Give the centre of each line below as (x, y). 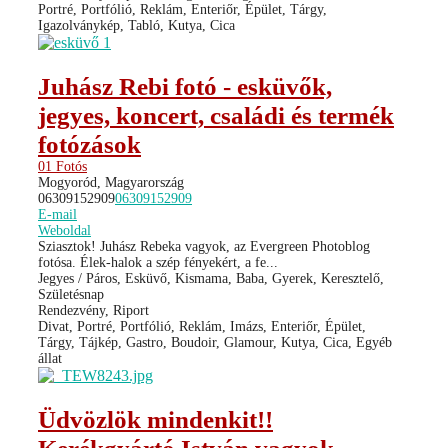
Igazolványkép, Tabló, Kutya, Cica (136, 25)
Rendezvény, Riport (93, 310)
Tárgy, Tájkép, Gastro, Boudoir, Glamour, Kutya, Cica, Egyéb (215, 342)
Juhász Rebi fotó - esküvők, (185, 86)
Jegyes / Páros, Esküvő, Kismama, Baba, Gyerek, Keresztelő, (211, 278)
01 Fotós (62, 166)
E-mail (57, 214)
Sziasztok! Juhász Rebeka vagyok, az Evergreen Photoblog (204, 246)
